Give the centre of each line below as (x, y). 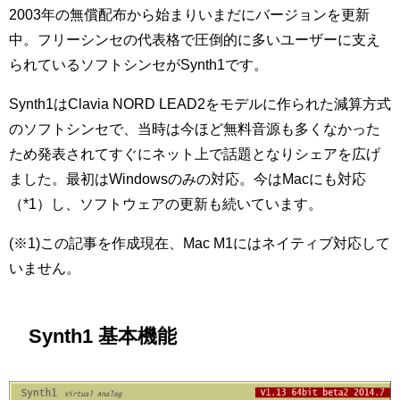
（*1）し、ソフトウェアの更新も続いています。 (166, 204)
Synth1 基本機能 (103, 337)
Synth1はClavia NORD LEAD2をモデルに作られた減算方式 (200, 104)
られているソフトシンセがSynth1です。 (138, 65)
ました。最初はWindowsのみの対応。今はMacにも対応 (187, 179)
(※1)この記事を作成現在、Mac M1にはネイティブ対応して (200, 244)
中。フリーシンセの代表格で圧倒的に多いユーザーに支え (195, 40)
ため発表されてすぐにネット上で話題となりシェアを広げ (195, 154)
